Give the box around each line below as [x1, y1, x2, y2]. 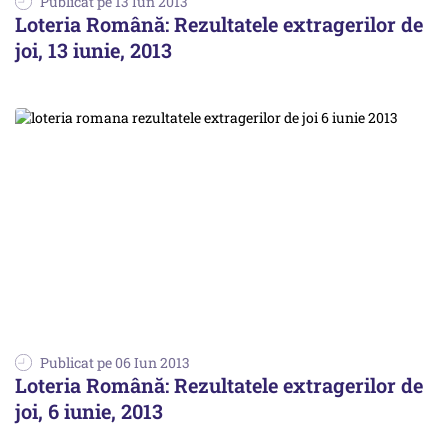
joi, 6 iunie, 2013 [15, 397, 163, 424]
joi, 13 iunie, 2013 [15, 36, 172, 63]
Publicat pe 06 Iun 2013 [40, 352, 190, 372]
